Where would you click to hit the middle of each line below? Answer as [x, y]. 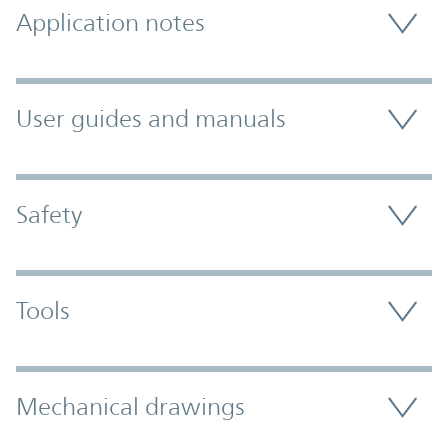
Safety [49, 215]
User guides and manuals [151, 119]
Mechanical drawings [130, 407]
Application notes [110, 23]
